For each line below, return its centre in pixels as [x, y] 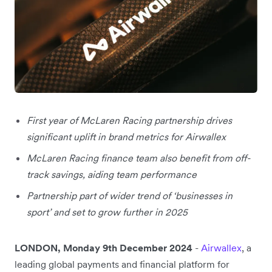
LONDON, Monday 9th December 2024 [104, 247]
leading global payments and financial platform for [122, 264]
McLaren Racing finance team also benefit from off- [138, 158]
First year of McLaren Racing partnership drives [129, 120]
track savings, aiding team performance [112, 174]
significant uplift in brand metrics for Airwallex [126, 136]
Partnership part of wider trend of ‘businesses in [130, 195]
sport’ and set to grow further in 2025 [107, 212]
